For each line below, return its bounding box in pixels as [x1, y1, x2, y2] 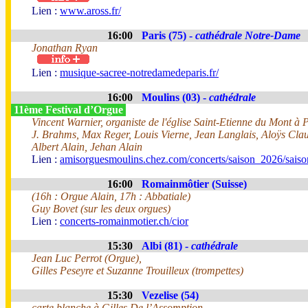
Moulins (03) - [142, 91, 209, 103]
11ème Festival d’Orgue [11, 104, 126, 115]
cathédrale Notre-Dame [195, 30, 300, 41]
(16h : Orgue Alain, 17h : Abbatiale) [32, 190, 190, 202]
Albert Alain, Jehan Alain [32, 141, 142, 153]
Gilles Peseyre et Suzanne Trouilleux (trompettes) [32, 265, 243, 276]
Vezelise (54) [142, 289, 199, 301]
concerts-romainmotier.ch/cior [60, 215, 188, 227]
